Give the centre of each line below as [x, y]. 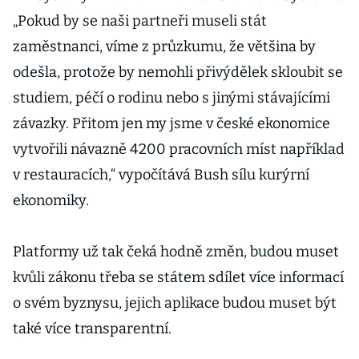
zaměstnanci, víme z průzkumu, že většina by [164, 46]
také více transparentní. [92, 329]
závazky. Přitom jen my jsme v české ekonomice [171, 123]
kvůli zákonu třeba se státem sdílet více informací [178, 277]
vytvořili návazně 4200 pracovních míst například [179, 149]
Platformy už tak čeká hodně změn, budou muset [176, 252]
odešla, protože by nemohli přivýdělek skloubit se [178, 72]
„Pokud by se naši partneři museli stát [140, 21]
